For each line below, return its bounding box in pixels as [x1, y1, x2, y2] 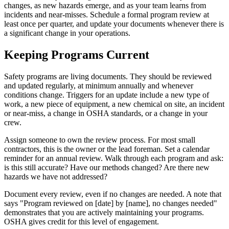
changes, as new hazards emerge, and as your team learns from [4, 1, 206, 10]
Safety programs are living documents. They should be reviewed [4, 72, 212, 81]
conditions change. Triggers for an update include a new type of [4, 90, 209, 99]
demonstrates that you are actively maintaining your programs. [4, 208, 204, 217]
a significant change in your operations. [4, 29, 130, 38]
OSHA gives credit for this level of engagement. [4, 217, 159, 226]
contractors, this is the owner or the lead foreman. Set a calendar [4, 144, 210, 153]
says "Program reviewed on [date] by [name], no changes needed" [4, 198, 217, 208]
